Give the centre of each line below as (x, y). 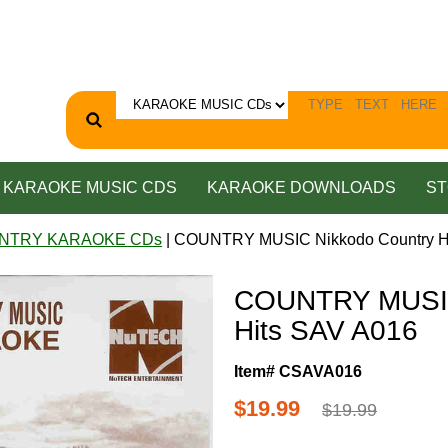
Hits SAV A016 (326, 330)
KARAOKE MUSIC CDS (89, 187)
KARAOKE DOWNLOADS (301, 187)
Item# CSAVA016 (298, 371)
